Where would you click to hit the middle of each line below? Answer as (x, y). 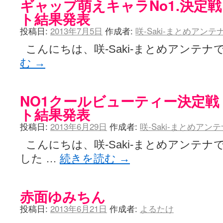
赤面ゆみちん (63, 196)
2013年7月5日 (76, 31)
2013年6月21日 (79, 209)
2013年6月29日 (79, 126)
